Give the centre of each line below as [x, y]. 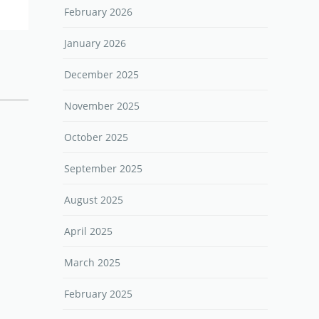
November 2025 [102, 106]
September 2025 [103, 169]
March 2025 [92, 263]
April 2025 [88, 231]
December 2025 [101, 75]
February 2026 [98, 12]
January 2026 [95, 43]
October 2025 [96, 137]
